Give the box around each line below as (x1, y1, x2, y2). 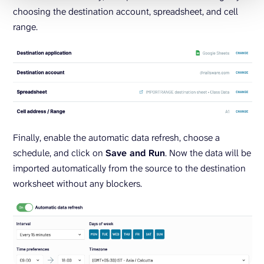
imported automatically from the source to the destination (13, 162, 246, 175)
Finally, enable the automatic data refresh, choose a (13, 131, 220, 144)
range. (13, 21, 38, 34)
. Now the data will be (165, 147, 251, 160)
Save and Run (105, 147, 165, 160)
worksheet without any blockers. (13, 177, 142, 190)
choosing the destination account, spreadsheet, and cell (13, 5, 238, 18)
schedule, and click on (13, 147, 105, 160)
